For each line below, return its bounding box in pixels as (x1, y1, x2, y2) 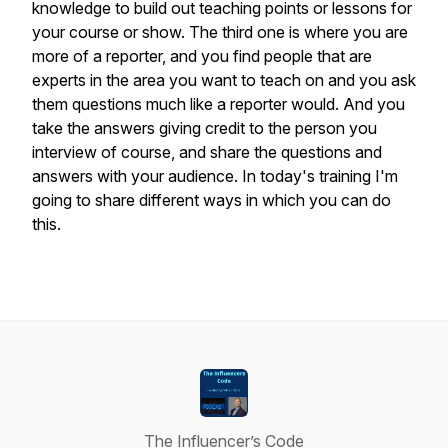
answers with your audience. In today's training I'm (32, 166, 398, 186)
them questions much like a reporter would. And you (32, 94, 405, 114)
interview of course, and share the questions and (32, 142, 382, 162)
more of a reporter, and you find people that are (32, 46, 372, 66)
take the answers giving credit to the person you (32, 118, 377, 138)
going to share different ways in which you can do (32, 190, 391, 210)
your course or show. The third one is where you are (32, 22, 408, 42)
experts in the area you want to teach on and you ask (32, 70, 416, 90)
